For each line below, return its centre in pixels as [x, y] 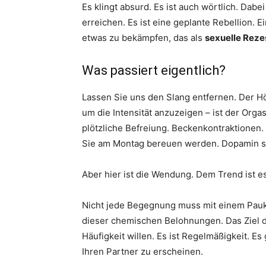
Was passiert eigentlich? [154, 70]
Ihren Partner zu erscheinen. [142, 251]
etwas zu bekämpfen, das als [143, 38]
